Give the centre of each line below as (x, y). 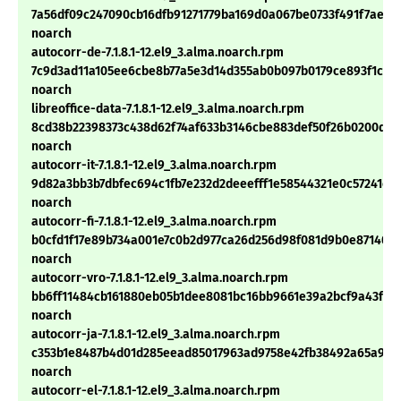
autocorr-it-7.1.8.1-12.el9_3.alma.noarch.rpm (154, 166)
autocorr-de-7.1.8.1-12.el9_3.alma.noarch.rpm (158, 53)
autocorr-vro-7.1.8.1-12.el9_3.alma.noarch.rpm (160, 278)
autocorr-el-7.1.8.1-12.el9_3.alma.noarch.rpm (156, 391)
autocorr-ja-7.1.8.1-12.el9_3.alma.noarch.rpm (156, 335)
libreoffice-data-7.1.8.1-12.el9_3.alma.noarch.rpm (168, 109)
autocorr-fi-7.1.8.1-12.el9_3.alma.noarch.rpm (154, 222)
